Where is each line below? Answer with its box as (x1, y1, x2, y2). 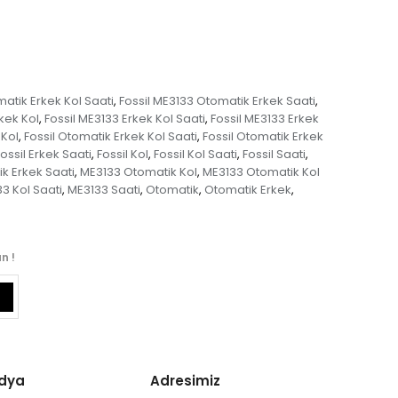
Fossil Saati (242, 145, 306, 163)
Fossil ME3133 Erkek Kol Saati (44, 109, 205, 127)
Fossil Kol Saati (153, 145, 237, 163)
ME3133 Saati (67, 180, 140, 198)
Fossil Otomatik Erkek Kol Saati (23, 127, 197, 145)
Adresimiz (150, 370, 220, 390)
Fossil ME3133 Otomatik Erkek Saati (118, 92, 315, 109)
